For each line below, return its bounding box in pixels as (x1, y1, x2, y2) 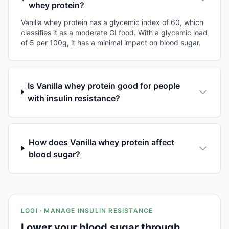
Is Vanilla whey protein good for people (28, 80, 180, 91)
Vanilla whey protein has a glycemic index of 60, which (21, 17, 203, 27)
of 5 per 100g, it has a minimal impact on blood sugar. (21, 38, 201, 47)
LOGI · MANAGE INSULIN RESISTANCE (21, 206, 153, 214)
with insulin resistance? (28, 93, 121, 103)
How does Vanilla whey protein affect (28, 136, 174, 147)
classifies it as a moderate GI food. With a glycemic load (21, 28, 208, 37)
